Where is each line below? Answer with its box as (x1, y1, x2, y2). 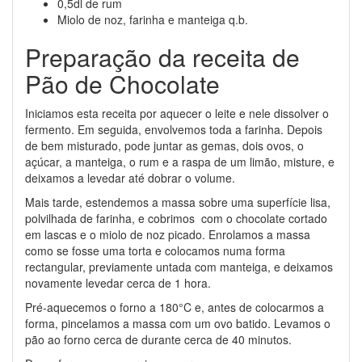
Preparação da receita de (25, 40, 300, 74)
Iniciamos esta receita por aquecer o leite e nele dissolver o (25, 105, 329, 121)
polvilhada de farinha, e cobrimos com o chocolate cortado (25, 210, 327, 226)
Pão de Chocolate (25, 66, 220, 101)
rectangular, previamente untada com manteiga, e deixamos (25, 259, 333, 275)
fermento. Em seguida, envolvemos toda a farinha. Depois (25, 121, 322, 137)
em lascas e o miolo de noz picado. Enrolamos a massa (25, 226, 310, 242)
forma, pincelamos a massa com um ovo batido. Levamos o (25, 315, 330, 331)
